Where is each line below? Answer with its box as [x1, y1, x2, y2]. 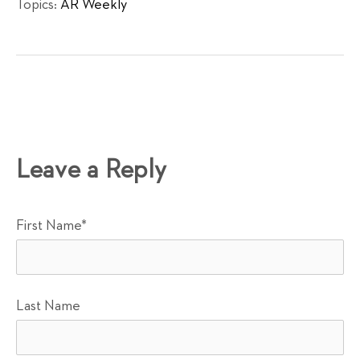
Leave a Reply [16, 157, 166, 184]
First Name [16, 219, 81, 234]
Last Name [16, 299, 80, 314]
